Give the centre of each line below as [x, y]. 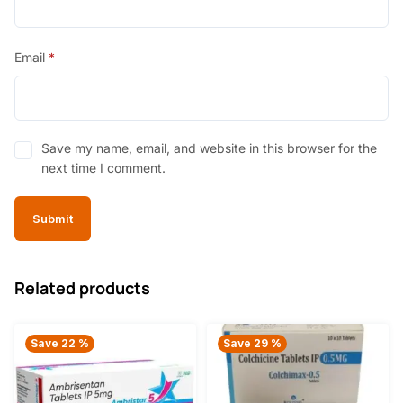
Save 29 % [252, 343]
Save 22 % [60, 343]
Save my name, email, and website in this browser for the [209, 148]
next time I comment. [103, 168]
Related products [82, 288]
